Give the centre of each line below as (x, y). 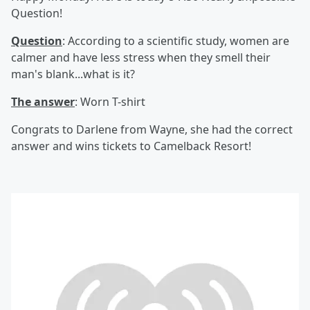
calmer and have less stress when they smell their (141, 57)
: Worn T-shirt (110, 102)
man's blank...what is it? (73, 74)
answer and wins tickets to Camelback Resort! (131, 146)
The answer (43, 102)
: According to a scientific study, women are (176, 41)
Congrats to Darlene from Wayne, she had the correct (152, 129)
